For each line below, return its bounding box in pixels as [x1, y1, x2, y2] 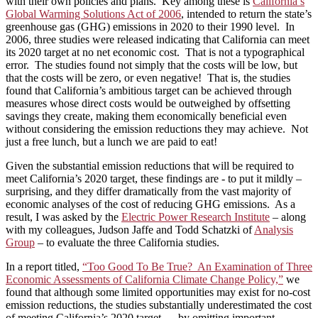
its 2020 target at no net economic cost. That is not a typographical [6, 46, 305, 59]
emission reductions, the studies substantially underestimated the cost [6, 299, 312, 312]
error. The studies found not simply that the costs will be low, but [6, 59, 297, 72]
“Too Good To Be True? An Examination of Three [82, 261, 312, 273]
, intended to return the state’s [181, 8, 312, 21]
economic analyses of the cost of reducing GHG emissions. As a [6, 198, 295, 211]
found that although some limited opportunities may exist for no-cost [6, 286, 310, 299]
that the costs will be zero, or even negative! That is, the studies [6, 72, 290, 84]
